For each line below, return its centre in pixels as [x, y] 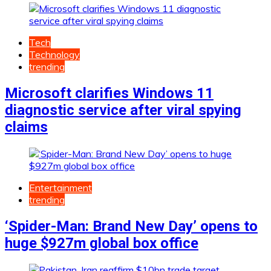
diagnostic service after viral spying [123, 110]
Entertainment [60, 187]
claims [26, 127]
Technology [54, 55]
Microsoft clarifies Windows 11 [109, 93]
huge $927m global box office [102, 243]
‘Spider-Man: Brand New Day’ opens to [131, 226]
